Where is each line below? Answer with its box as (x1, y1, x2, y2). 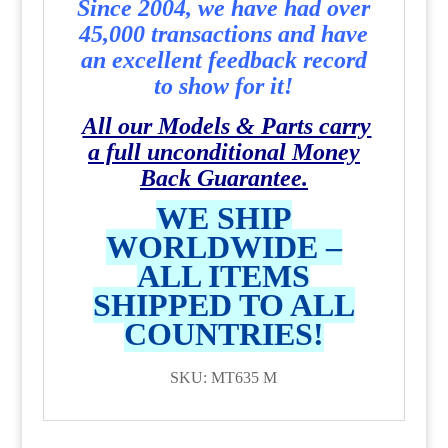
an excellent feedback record (80, 47, 367, 73)
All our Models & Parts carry (82, 113, 372, 139)
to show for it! (154, 73, 294, 99)
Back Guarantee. (139, 165, 308, 191)
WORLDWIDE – (105, 229, 342, 265)
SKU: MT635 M (170, 369, 278, 386)
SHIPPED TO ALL (92, 287, 355, 323)
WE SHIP (155, 200, 292, 236)
